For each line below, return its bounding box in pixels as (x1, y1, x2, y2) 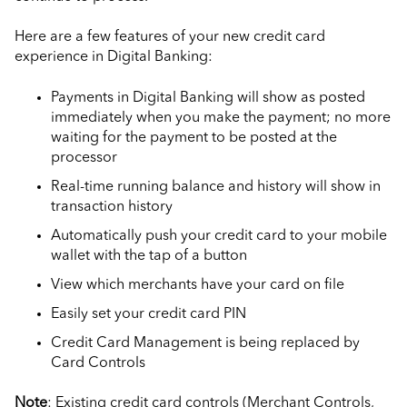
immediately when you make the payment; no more (51, 110, 391, 125)
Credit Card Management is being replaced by (51, 335, 360, 351)
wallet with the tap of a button (51, 248, 247, 263)
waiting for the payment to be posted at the (51, 130, 337, 145)
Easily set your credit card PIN (51, 306, 246, 322)
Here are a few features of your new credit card (15, 30, 325, 45)
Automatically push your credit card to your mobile (51, 228, 387, 243)
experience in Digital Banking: (15, 50, 213, 65)
